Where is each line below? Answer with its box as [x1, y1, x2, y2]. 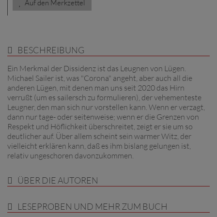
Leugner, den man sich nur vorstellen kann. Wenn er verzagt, [7, 102, 205, 112]
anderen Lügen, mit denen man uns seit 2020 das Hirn [7, 83, 185, 93]
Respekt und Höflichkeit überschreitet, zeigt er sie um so [7, 122, 193, 131]
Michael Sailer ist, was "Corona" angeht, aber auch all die [7, 73, 192, 83]
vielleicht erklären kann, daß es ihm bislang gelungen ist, [7, 141, 191, 151]
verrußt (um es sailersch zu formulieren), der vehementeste [7, 93, 201, 102]
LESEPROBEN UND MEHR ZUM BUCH [17, 201, 168, 212]
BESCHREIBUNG [17, 45, 84, 55]
